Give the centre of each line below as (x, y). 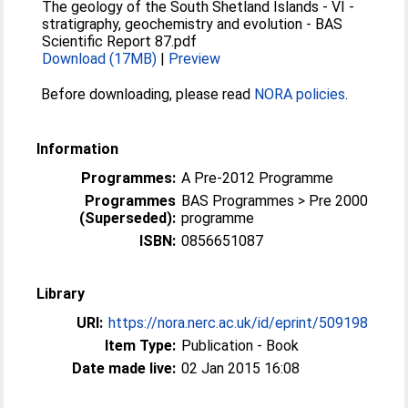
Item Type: (141, 346)
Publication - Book (240, 346)
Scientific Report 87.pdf (120, 41)
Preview (195, 59)
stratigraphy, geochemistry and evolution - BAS (193, 24)
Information (78, 149)
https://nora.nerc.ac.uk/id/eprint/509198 (239, 323)
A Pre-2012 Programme (258, 178)
